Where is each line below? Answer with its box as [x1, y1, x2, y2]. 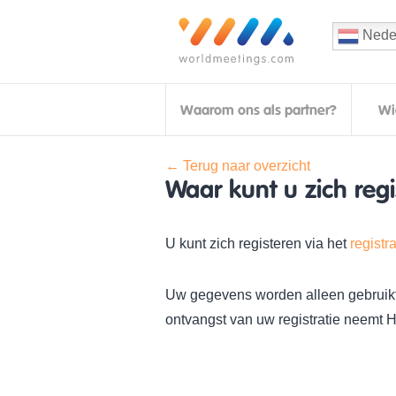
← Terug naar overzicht [165, 158, 310, 173]
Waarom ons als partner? [180, 102, 337, 119]
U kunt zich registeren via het [165, 236, 350, 251]
